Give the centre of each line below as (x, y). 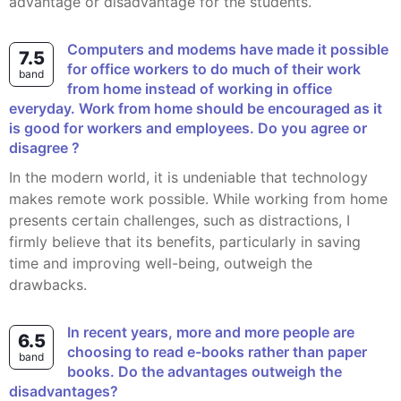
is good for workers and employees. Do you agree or (188, 128)
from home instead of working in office (200, 89)
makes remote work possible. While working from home (198, 199)
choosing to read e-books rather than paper (217, 352)
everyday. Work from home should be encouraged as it (196, 109)
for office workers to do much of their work (214, 69)
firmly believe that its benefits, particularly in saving (185, 242)
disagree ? (44, 148)
